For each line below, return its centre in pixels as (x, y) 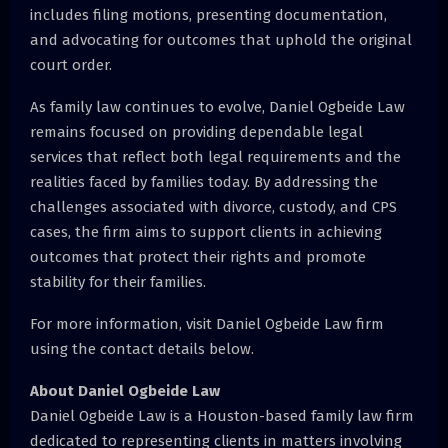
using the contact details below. (142, 348)
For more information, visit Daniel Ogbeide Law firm (207, 323)
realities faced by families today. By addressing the (204, 181)
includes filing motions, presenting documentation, (208, 14)
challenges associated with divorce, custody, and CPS (213, 206)
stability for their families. (118, 281)
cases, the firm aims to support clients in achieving (206, 231)
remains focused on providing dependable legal (196, 131)
